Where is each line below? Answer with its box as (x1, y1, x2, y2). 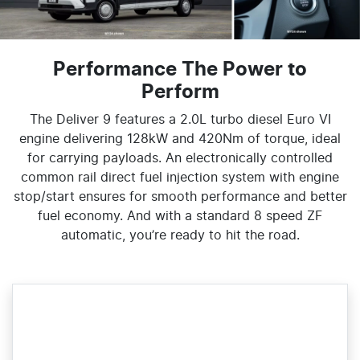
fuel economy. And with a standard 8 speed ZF (38, 209, 322, 223)
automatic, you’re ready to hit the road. (60, 228, 300, 242)
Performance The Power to (53, 59, 307, 80)
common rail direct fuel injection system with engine (21, 170, 339, 184)
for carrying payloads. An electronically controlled (27, 151, 333, 165)
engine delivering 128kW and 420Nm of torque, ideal (19, 132, 341, 145)
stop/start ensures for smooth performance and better (13, 190, 347, 203)
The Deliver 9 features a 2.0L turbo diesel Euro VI (29, 112, 331, 126)
